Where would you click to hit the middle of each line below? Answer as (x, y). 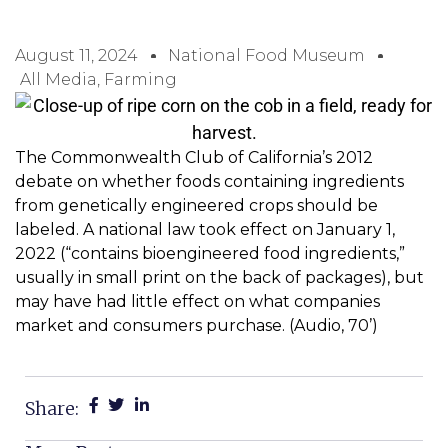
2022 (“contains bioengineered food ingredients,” (210, 254)
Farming (140, 80)
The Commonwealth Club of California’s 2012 (194, 158)
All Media (58, 80)
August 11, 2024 (76, 56)
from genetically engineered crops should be (196, 206)
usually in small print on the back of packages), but (219, 278)
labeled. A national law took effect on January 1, (205, 230)
